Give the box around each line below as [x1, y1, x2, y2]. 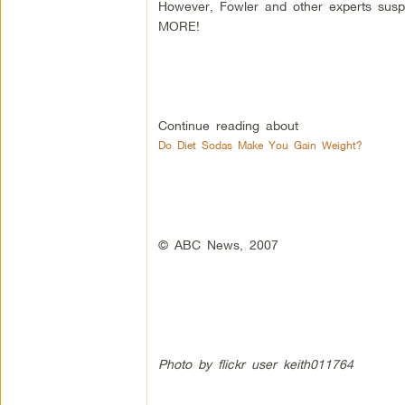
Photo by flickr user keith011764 [157, 356, 360, 372]
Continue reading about [157, 118, 305, 134]
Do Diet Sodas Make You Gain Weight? [157, 138, 363, 153]
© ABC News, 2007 [157, 237, 278, 253]
